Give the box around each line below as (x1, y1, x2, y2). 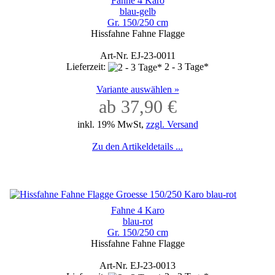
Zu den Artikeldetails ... (92, 141, 183, 152)
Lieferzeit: (66, 61, 108, 72)
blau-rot (122, 216, 153, 227)
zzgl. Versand (145, 119, 198, 130)
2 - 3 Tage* (165, 61, 209, 72)
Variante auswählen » (96, 84, 179, 95)
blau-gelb (119, 6, 156, 17)
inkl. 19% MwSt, (77, 119, 146, 130)
